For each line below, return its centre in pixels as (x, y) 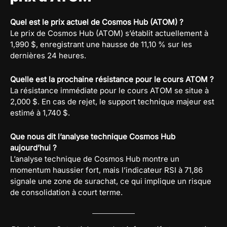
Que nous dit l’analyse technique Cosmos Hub (93, 136)
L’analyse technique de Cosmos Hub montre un (95, 159)
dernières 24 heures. (48, 55)
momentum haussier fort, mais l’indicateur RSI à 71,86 (106, 170)
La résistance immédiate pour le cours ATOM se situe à (109, 90)
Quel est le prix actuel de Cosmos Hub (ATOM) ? (97, 22)
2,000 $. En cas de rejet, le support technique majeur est (112, 101)
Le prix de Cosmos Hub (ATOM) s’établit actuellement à (109, 33)
